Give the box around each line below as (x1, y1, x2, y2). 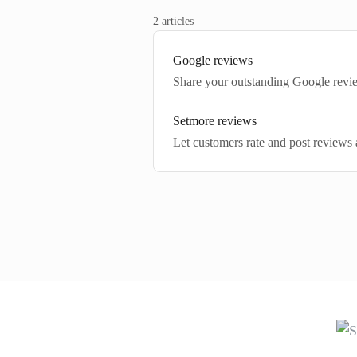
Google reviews (173, 53, 253, 67)
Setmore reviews (173, 114, 257, 127)
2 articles (153, 15, 194, 27)
